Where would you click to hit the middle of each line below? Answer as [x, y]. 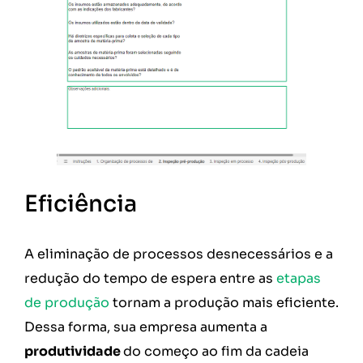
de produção [67, 302]
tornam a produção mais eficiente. [224, 302]
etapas [299, 278]
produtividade [74, 351]
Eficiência [83, 203]
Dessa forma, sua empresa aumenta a [146, 327]
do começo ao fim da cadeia [216, 351]
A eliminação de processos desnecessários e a [179, 254]
